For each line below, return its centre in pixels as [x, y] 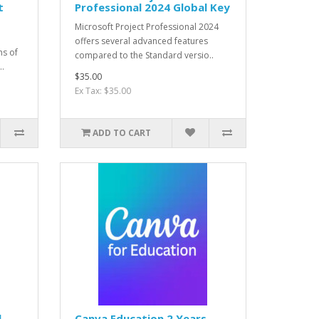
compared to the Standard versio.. [144, 55]
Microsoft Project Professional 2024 [146, 26]
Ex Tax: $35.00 [103, 90]
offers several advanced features [141, 41]
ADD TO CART [121, 132]
